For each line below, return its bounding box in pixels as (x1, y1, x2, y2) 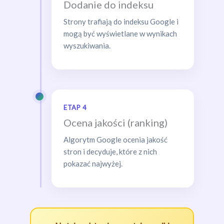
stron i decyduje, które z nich (63, 146, 157, 156)
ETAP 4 (63, 103, 86, 111)
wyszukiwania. (63, 40, 110, 50)
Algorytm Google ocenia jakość (63, 134, 167, 144)
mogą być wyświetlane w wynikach (63, 28, 177, 38)
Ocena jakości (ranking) (63, 116, 167, 128)
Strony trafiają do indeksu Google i (63, 16, 178, 26)
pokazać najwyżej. (63, 158, 122, 168)
